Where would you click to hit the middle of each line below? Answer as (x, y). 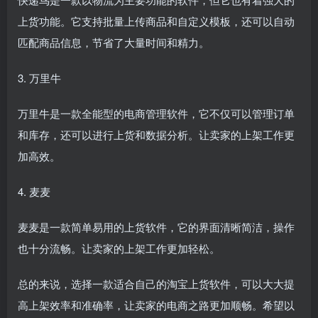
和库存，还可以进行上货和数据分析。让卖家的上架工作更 (156, 135)
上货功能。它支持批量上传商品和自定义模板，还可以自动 (156, 21)
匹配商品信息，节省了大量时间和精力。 (114, 42)
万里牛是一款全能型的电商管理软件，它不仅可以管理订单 (156, 113)
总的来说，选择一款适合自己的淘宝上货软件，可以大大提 (156, 284)
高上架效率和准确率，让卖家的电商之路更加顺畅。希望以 (156, 305)
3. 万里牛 (39, 78)
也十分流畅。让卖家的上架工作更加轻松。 (119, 248)
